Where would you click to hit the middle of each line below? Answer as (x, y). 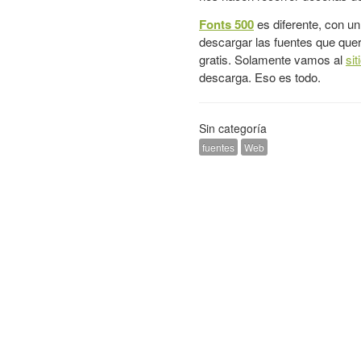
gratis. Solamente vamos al (272, 59)
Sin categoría (233, 128)
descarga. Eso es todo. (260, 77)
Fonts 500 (226, 24)
